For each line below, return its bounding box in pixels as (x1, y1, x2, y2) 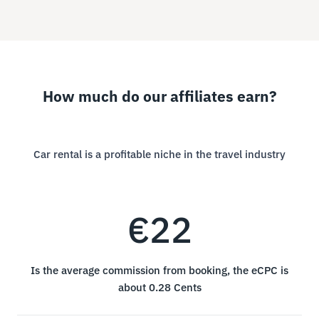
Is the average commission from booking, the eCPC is (31, 263, 288, 277)
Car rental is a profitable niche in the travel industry (33, 147, 286, 161)
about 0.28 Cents (117, 280, 202, 294)
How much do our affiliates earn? (42, 86, 277, 107)
